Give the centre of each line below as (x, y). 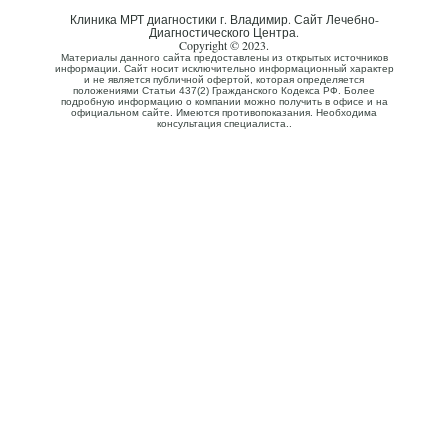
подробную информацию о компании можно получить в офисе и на (224, 102)
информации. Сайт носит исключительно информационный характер (224, 69)
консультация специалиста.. (224, 124)
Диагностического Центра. (224, 32)
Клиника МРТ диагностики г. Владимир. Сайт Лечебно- (224, 19)
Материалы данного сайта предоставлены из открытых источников (224, 58)
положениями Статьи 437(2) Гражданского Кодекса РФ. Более (224, 91)
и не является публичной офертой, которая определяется (224, 80)
